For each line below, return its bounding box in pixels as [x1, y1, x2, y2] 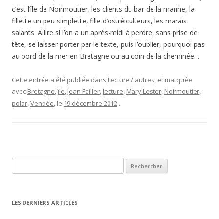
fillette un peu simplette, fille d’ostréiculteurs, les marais [12, 16, 187, 26]
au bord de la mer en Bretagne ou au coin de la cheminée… [12, 51, 199, 61]
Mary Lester [126, 87, 161, 96]
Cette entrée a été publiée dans [12, 75, 108, 85]
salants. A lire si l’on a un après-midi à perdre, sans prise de [12, 28, 197, 38]
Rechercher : [11, 159, 48, 168]
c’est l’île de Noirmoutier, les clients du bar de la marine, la [12, 4, 195, 14]
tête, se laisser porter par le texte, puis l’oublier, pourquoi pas [12, 40, 205, 49]
